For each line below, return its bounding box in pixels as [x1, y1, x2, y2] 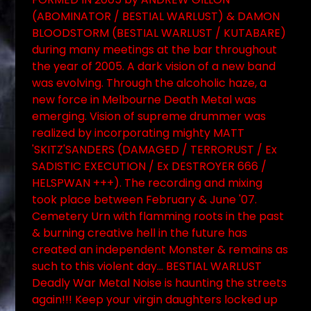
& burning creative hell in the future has [32, 225, 247, 241]
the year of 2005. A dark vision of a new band [32, 58, 276, 74]
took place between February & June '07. [32, 192, 257, 208]
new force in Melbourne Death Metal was [32, 92, 256, 108]
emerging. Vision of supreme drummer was [32, 108, 266, 124]
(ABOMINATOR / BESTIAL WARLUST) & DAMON [32, 8, 280, 24]
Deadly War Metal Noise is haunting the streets [32, 275, 287, 291]
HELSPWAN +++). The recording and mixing [32, 175, 262, 191]
